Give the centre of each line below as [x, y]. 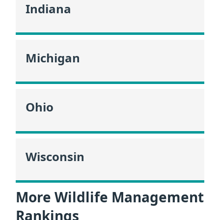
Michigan [53, 58]
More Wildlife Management [110, 197]
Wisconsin [55, 156]
